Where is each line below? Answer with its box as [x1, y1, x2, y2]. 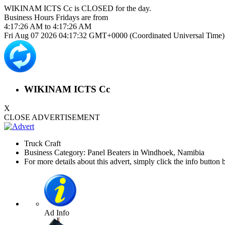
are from [79, 13, 108, 22]
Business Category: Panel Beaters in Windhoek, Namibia [24, 148, 204, 157]
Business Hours [4, 13, 56, 22]
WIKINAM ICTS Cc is [4, 4, 81, 13]
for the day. [114, 4, 151, 13]
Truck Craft [24, 139, 61, 148]
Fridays [56, 13, 79, 22]
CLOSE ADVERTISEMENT [4, 113, 100, 122]
